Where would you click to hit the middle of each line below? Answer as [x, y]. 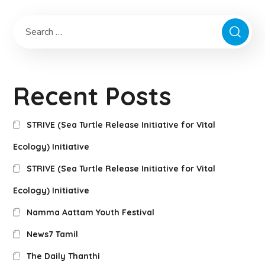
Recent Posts [93, 96]
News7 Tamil [52, 235]
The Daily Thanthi [63, 256]
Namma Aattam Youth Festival [90, 213]
